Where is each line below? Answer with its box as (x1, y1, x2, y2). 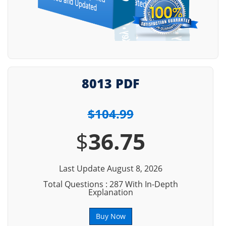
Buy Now (95, 211, 126, 221)
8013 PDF (82, 75, 139, 92)
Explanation (88, 187, 133, 198)
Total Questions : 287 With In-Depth (43, 179, 178, 190)
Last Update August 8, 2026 (59, 163, 162, 174)
